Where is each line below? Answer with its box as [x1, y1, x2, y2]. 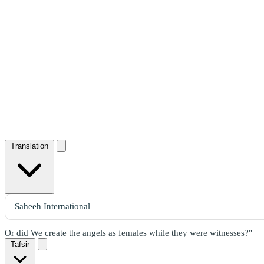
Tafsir [11, 239, 29, 249]
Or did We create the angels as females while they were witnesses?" [5, 227, 252, 237]
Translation [11, 141, 48, 150]
